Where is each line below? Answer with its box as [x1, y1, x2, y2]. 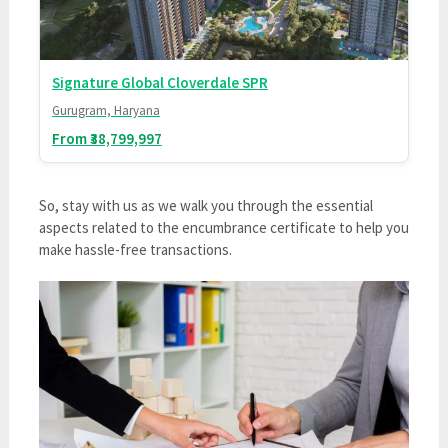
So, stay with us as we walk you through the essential [38, 195, 373, 215]
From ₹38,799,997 [51, 128, 162, 148]
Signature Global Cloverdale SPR [51, 72, 268, 92]
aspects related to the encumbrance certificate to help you [38, 217, 409, 237]
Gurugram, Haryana [51, 101, 160, 119]
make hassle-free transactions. [38, 239, 232, 259]
